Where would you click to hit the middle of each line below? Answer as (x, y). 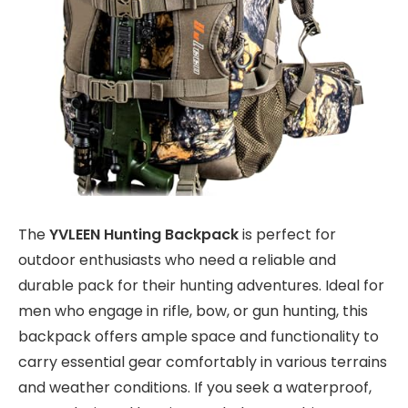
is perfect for (287, 235)
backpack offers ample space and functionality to (199, 337)
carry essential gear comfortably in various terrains (203, 362)
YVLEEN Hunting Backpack (144, 235)
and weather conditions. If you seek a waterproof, (195, 388)
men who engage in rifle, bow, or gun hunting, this (193, 311)
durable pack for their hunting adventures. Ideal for (201, 286)
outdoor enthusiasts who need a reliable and (177, 260)
